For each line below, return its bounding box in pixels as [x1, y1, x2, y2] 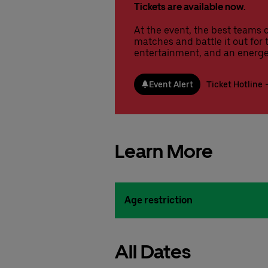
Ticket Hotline [206, 79, 263, 89]
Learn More [115, 139, 213, 163]
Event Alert [149, 79, 193, 89]
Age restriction [124, 194, 193, 206]
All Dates [115, 240, 191, 263]
